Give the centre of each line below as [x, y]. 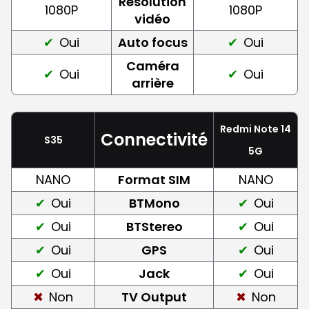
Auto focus [152, 42]
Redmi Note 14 [256, 129]
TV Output [154, 297]
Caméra [152, 66]
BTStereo [154, 226]
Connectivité [154, 139]
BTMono [154, 203]
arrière [152, 83]
